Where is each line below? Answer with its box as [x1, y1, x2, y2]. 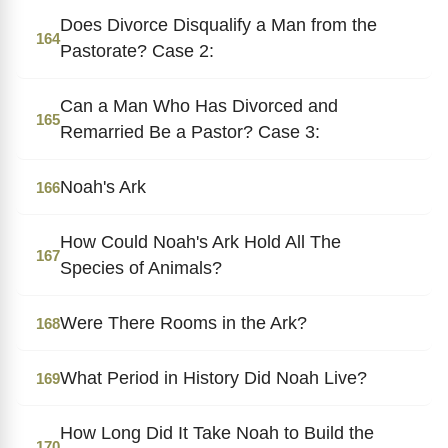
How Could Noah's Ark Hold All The [60, 231, 341, 252]
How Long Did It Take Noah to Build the [60, 422, 374, 443]
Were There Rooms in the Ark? [60, 312, 307, 333]
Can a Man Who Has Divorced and [60, 95, 338, 116]
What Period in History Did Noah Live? [60, 367, 367, 388]
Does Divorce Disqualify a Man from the [60, 14, 377, 35]
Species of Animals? [60, 257, 222, 278]
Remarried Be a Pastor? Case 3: [60, 121, 320, 142]
